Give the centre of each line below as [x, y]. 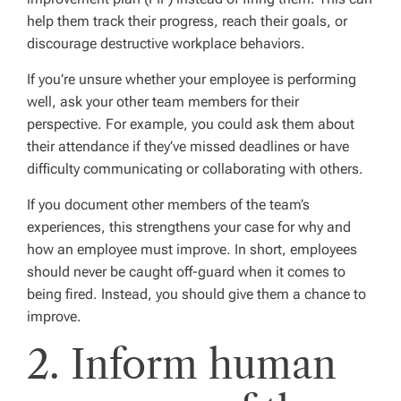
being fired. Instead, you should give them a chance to [196, 294]
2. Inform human [182, 364]
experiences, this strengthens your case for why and [189, 226]
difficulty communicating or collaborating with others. [195, 168]
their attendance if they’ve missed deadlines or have [188, 146]
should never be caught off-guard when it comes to [186, 271]
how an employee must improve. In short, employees [192, 249]
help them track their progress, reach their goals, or [187, 21]
